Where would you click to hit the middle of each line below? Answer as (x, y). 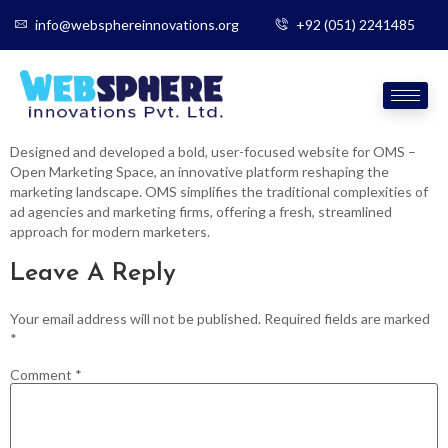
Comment (42, 374)
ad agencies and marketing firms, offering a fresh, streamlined (201, 211)
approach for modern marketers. (110, 231)
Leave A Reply (93, 273)
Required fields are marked (347, 318)
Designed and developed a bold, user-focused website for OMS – (213, 151)
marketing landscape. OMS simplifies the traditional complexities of (219, 191)
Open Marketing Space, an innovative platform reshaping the (199, 171)
